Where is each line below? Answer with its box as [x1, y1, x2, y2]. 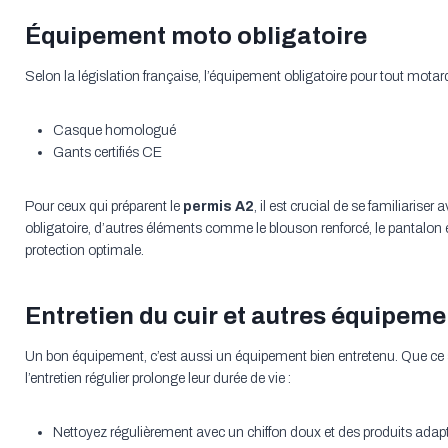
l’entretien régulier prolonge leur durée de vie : [24, 371, 291, 387]
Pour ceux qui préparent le [24, 199, 183, 215]
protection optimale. [24, 243, 144, 259]
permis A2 [182, 199, 254, 215]
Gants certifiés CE [52, 145, 162, 161]
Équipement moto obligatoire [24, 23, 367, 50]
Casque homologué [52, 123, 176, 139]
